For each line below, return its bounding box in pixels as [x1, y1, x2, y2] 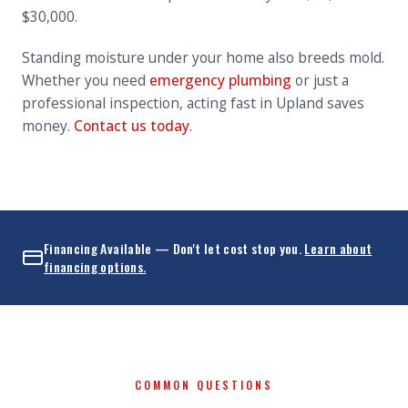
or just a [291, 70, 349, 90]
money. [22, 116, 74, 136]
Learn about [304, 239, 372, 258]
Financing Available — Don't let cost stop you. [44, 239, 302, 258]
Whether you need [22, 70, 149, 90]
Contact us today [74, 116, 189, 136]
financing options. [44, 257, 147, 276]
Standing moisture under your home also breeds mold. [22, 47, 384, 67]
